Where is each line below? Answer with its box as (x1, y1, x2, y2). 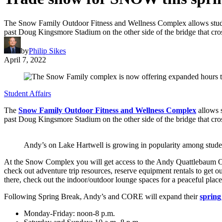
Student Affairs (4, 89, 51, 98)
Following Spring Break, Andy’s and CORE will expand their (4, 192, 200, 201)
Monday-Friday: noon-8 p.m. (24, 209, 115, 218)
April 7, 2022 (4, 55, 46, 64)
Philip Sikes (29, 46, 66, 55)
